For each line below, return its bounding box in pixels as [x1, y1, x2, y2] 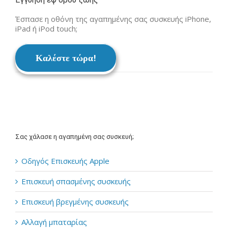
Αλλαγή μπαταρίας [21, 216, 87, 227]
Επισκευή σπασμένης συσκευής [21, 176, 131, 186]
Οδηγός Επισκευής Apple [21, 155, 109, 166]
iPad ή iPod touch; [15, 23, 77, 34]
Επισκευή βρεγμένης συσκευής [21, 196, 129, 207]
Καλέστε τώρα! [36, 52, 96, 64]
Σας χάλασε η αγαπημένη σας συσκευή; [15, 133, 134, 141]
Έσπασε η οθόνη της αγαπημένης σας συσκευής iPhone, [15, 14, 211, 24]
